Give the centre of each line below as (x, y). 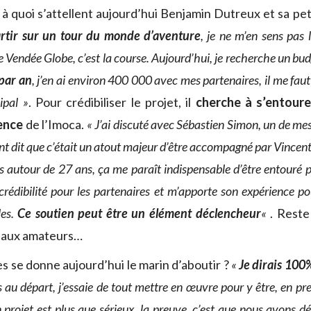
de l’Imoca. (55, 125)
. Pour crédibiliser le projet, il (110, 102)
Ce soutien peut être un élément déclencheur (139, 213)
